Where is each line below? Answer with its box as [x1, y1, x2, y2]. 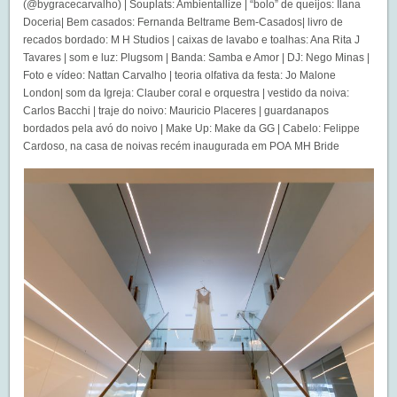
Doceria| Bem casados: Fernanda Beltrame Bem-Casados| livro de [23, 15, 344, 28]
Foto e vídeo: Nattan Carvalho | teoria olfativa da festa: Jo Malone [23, 68, 337, 82]
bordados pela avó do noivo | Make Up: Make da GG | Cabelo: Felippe [23, 121, 361, 135]
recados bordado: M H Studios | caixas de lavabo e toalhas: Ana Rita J [23, 33, 361, 46]
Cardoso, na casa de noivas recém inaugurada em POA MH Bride [23, 139, 340, 152]
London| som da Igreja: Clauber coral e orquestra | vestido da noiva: [23, 86, 350, 99]
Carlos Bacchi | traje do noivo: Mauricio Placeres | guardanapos [23, 104, 330, 117]
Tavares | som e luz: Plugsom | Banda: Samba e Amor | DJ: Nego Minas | [23, 51, 370, 64]
